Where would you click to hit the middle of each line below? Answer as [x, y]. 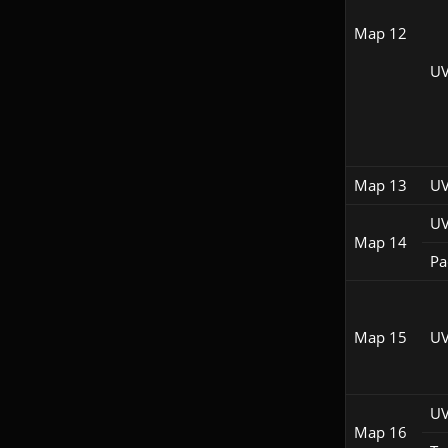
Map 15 [380, 337]
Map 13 [380, 185]
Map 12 [380, 33]
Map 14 [380, 242]
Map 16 [380, 432]
